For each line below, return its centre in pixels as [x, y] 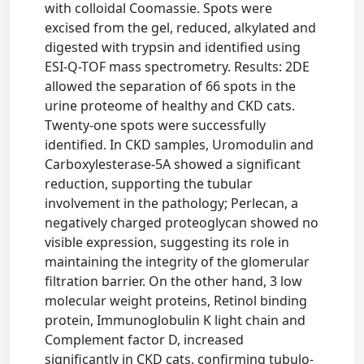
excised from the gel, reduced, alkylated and [181, 28]
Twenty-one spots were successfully [156, 125]
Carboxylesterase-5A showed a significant [173, 164]
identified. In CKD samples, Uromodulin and [180, 145]
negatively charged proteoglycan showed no [182, 223]
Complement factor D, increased [145, 340]
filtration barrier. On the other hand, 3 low [174, 281]
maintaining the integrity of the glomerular [178, 262]
